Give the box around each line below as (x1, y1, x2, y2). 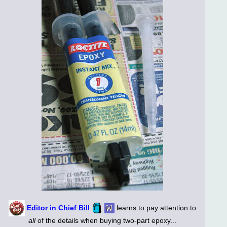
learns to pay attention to (115, 203, 196, 212)
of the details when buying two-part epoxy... (35, 216, 176, 224)
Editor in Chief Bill (27, 203, 90, 212)
